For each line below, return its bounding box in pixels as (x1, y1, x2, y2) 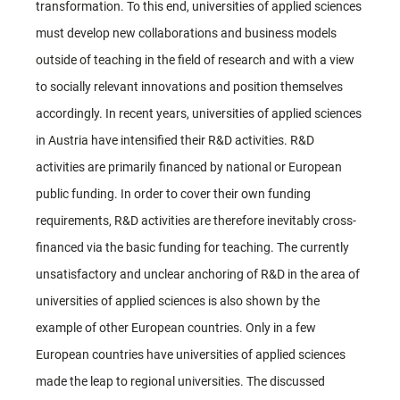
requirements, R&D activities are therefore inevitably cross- (36, 212, 356, 228)
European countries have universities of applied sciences (36, 346, 346, 362)
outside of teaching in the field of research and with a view (36, 52, 354, 67)
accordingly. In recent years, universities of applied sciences (36, 105, 362, 121)
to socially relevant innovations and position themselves (36, 79, 343, 94)
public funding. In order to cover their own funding (36, 186, 311, 201)
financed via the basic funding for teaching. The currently (36, 239, 349, 254)
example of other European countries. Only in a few (36, 320, 316, 335)
